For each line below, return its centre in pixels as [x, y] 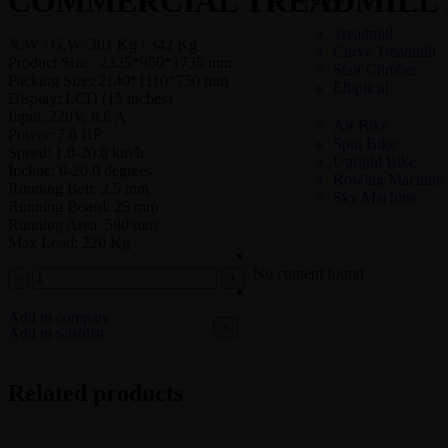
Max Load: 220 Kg [69, 243]
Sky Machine [374, 197]
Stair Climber [374, 69]
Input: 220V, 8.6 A [67, 117]
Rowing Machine [387, 179]
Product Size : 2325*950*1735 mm [120, 63]
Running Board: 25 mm [83, 207]
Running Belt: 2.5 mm [78, 189]
